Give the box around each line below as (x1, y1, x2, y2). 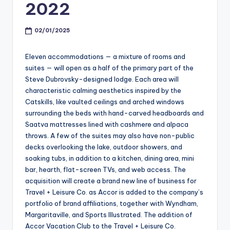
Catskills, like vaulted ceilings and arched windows (25, 98, 184, 106)
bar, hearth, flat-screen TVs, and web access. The (25, 165, 186, 174)
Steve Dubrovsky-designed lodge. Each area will (25, 75, 179, 84)
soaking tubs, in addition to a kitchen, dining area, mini (25, 154, 194, 163)
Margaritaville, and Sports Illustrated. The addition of (25, 210, 193, 219)
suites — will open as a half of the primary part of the (25, 64, 194, 72)
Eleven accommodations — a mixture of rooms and (25, 52, 185, 61)
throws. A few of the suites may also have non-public (25, 131, 195, 140)
